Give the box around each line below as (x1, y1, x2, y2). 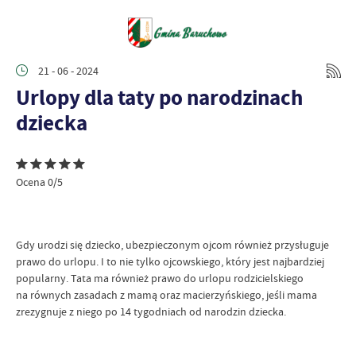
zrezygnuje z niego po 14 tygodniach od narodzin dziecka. (16, 304, 286, 319)
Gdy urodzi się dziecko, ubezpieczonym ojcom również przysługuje (16, 238, 329, 252)
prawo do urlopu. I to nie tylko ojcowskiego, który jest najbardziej (16, 254, 324, 269)
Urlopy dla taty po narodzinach (16, 83, 303, 112)
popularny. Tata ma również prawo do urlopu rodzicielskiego (16, 271, 304, 285)
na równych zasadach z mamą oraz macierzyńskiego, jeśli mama (16, 288, 317, 302)
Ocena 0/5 (16, 175, 63, 189)
